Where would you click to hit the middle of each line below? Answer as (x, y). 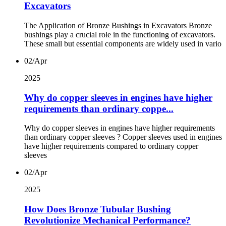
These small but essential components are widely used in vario (123, 43)
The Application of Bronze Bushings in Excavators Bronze (118, 25)
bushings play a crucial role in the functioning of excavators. (120, 34)
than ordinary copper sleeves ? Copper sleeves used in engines (123, 137)
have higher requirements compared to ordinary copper (111, 146)
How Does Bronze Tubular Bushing (98, 209)
